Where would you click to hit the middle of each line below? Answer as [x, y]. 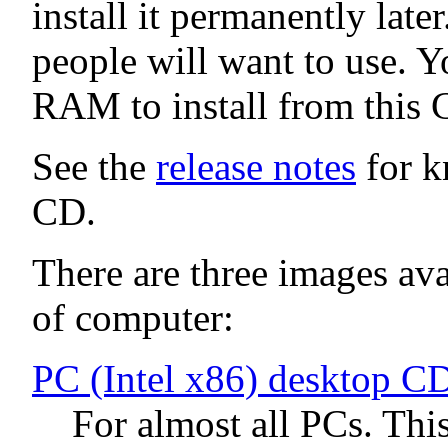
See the [94, 166]
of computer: [133, 317]
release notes [256, 166]
